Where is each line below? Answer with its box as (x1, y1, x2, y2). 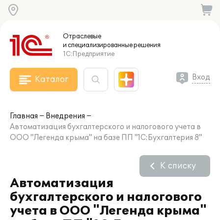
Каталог (35, 75, 68, 84)
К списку (160, 161, 196, 171)
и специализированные (63, 41, 133, 49)
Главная (10, 112, 38, 120)
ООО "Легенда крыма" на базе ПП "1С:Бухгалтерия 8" (10, 134, 202, 142)
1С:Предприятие (63, 50, 114, 58)
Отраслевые (63, 32, 101, 40)
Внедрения (46, 112, 85, 120)
